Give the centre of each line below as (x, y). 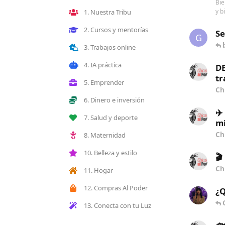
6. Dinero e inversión (114, 100)
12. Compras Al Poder (116, 188)
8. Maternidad (105, 135)
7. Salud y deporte (111, 118)
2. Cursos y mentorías (116, 30)
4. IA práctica (103, 65)
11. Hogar (98, 170)
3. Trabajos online (110, 47)
